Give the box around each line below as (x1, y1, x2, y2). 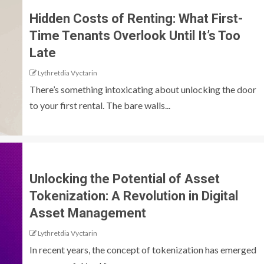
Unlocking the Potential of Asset (29, 171, 220, 187)
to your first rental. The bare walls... (29, 100, 170, 111)
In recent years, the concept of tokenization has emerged (29, 244, 256, 256)
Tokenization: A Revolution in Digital (29, 189, 238, 204)
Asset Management (29, 206, 146, 221)
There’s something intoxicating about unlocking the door (29, 84, 256, 95)
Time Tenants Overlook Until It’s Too (29, 28, 240, 44)
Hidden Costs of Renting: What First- (29, 11, 243, 27)
